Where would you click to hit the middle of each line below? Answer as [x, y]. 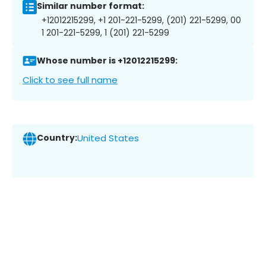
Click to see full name [70, 80]
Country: [57, 138]
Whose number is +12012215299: [107, 61]
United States [108, 138]
